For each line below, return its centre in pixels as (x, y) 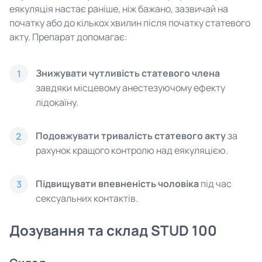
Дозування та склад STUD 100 (113, 230)
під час (215, 184)
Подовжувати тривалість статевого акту (131, 136)
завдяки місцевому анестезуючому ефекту (130, 88)
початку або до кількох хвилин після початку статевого (130, 23)
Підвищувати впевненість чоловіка (117, 184)
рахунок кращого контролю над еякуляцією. (132, 150)
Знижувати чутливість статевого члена (128, 73)
